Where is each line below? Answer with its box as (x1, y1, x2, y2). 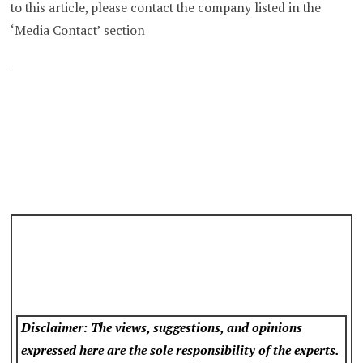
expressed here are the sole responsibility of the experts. (21, 342, 340, 359)
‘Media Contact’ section (11, 21, 146, 39)
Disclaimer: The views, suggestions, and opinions (21, 319, 303, 336)
